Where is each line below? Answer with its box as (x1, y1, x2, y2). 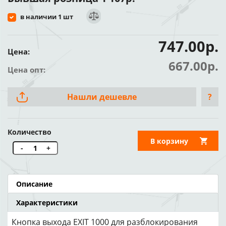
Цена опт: (8, 65, 45, 75)
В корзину (150, 136, 188, 146)
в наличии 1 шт (20, 12, 73, 21)
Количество (8, 127, 51, 137)
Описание (16, 179, 52, 189)
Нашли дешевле (67, 91, 137, 102)
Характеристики (16, 198, 78, 207)
